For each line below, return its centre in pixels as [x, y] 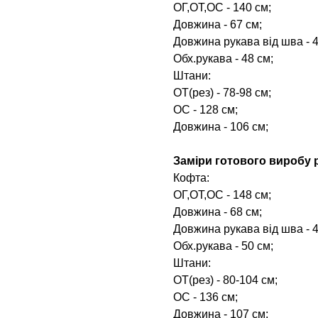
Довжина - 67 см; [218, 24]
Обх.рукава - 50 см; [223, 246]
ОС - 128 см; [205, 109]
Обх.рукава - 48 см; [223, 58]
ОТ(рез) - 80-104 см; [225, 280]
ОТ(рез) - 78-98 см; [222, 92]
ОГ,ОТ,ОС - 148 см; [222, 194]
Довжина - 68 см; [218, 212]
